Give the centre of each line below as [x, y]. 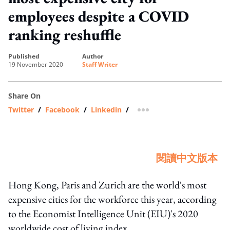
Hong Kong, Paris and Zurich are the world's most [107, 185]
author [95, 56]
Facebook [62, 109]
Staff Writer [100, 64]
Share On [24, 95]
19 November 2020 [36, 64]
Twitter [21, 109]
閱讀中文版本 [187, 158]
